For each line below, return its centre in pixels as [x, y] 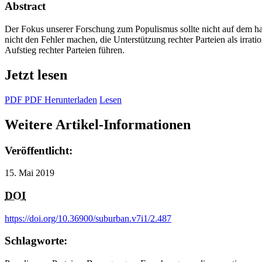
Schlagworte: [36, 241]
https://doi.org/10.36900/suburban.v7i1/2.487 [88, 218]
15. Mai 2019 [30, 173]
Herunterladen [70, 99]
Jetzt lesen [36, 75]
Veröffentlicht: [39, 150]
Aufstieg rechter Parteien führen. [65, 50]
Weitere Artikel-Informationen [98, 124]
